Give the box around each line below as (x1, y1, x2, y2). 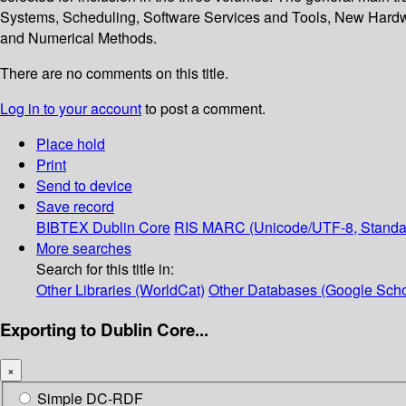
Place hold (36, 133, 105, 155)
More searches (36, 237, 131, 259)
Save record (36, 196, 114, 217)
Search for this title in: (36, 258, 174, 280)
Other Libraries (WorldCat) (36, 279, 205, 301)
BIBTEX (36, 217, 89, 238)
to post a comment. (141, 98, 266, 120)
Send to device (36, 175, 132, 197)
